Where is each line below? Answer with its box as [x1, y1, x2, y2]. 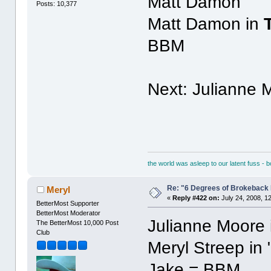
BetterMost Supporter [36, 199, 100, 207]
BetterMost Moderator [36, 209, 101, 217]
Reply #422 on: [172, 194, 220, 201]
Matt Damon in [148, 15, 264, 34]
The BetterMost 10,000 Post [36, 218, 119, 226]
